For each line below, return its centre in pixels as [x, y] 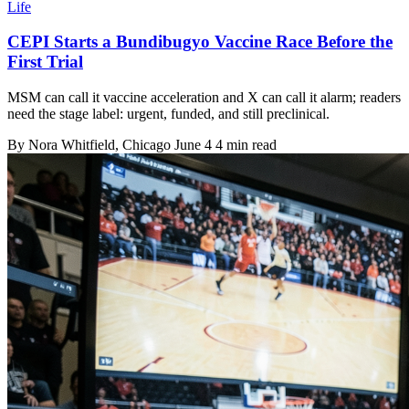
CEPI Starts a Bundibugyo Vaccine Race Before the [200, 42]
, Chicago [145, 145]
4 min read [246, 145]
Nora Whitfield [72, 145]
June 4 [193, 145]
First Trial [45, 62]
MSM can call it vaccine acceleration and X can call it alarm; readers [204, 97]
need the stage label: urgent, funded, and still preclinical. [168, 114]
